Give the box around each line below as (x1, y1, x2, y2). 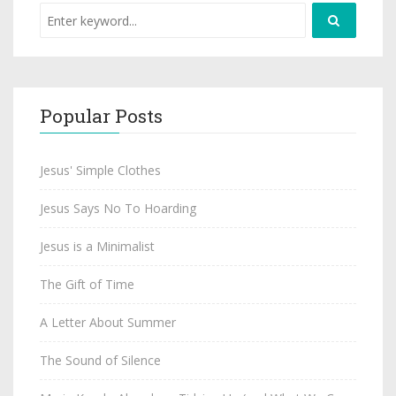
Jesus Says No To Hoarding (40, 200, 196, 217)
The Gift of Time (40, 276, 134, 293)
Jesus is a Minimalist (40, 238, 155, 255)
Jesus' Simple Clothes (40, 162, 161, 179)
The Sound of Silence (40, 352, 161, 369)
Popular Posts (40, 103, 163, 129)
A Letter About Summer (40, 314, 176, 331)
